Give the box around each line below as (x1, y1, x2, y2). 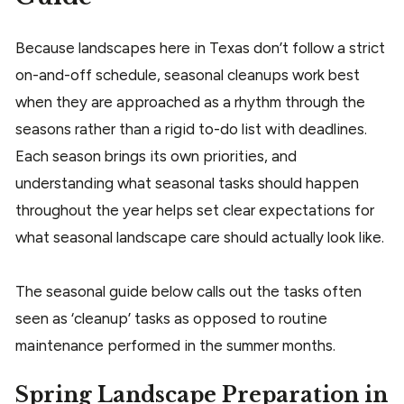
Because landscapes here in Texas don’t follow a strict (15, 38, 385, 57)
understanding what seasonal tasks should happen (15, 173, 359, 192)
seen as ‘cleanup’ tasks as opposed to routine (15, 308, 327, 327)
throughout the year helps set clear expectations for (15, 200, 374, 219)
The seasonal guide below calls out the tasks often (15, 281, 362, 300)
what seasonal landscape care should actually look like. (15, 227, 388, 246)
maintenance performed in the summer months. (15, 335, 339, 354)
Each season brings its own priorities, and (15, 146, 297, 165)
